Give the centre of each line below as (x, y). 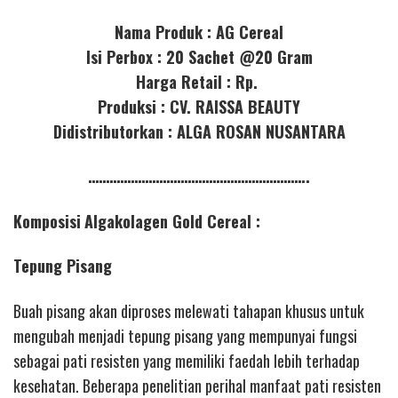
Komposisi (47, 221)
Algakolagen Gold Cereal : (172, 221)
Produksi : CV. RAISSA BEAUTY (199, 106)
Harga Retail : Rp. (199, 81)
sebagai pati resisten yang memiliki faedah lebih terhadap (187, 360)
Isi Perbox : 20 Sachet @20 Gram (199, 56)
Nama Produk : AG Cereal (199, 32)
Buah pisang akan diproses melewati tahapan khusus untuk (189, 310)
